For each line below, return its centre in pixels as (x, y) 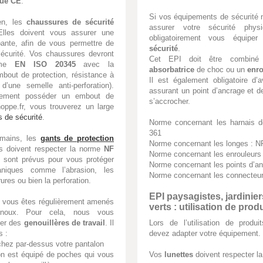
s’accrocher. (170, 101)
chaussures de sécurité (70, 22)
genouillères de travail (64, 222)
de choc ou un (221, 70)
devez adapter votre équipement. (205, 233)
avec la (95, 64)
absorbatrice (172, 70)
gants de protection (77, 138)
